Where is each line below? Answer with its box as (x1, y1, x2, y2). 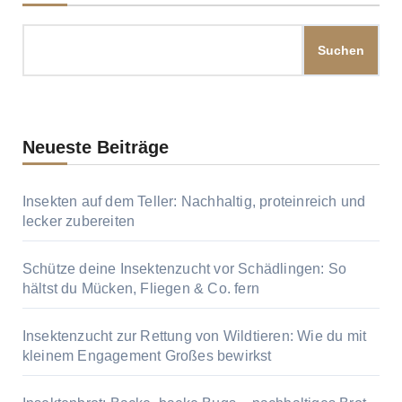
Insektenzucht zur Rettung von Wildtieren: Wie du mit (22, 328, 367, 345)
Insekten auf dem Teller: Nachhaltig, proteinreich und (22, 194, 366, 210)
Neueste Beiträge (22, 137, 169, 158)
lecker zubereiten (22, 214, 135, 230)
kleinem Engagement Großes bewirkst (22, 348, 272, 364)
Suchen (318, 43, 365, 58)
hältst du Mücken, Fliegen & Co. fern (22, 281, 259, 297)
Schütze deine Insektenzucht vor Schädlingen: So (22, 261, 347, 277)
